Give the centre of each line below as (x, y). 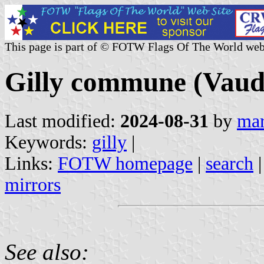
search (230, 163)
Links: (31, 163)
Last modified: (62, 121)
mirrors (33, 184)
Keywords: (48, 142)
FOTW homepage (125, 163)
